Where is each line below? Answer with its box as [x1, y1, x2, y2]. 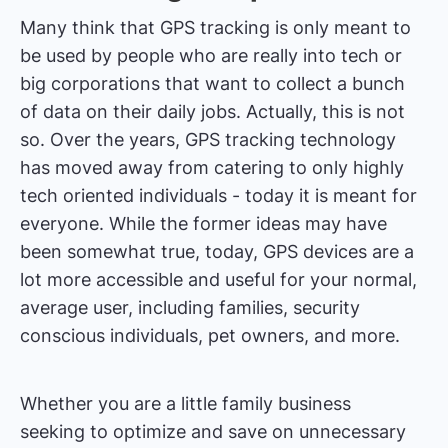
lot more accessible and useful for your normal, [20, 268, 417, 290]
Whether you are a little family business [20, 392, 351, 414]
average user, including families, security [20, 296, 360, 318]
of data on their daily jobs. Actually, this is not [20, 100, 405, 122]
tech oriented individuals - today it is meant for [20, 184, 417, 206]
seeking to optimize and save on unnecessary [20, 420, 406, 442]
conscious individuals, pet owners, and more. [20, 324, 400, 346]
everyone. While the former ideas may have [20, 212, 387, 234]
